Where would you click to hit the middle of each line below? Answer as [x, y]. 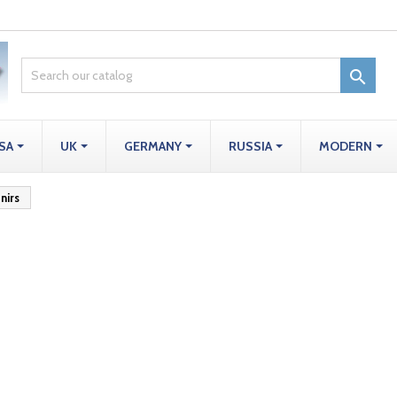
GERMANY [154, 146]
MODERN [347, 146]
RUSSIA [252, 146]
